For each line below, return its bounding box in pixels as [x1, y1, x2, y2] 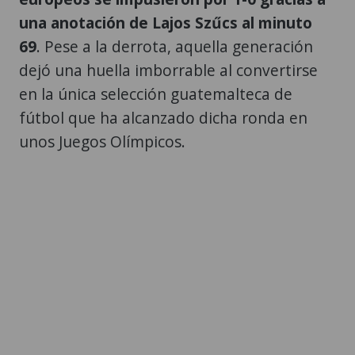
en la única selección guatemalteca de [19, 83, 292, 105]
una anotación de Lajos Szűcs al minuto [19, 12, 312, 34]
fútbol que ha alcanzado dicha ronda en [19, 107, 307, 129]
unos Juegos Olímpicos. [19, 131, 185, 153]
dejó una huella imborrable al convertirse [19, 59, 318, 82]
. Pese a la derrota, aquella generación [36, 36, 313, 58]
